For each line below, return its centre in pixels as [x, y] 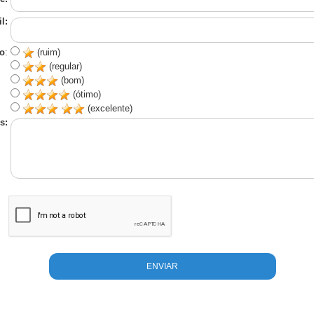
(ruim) [47, 53]
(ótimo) [85, 95]
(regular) [64, 67]
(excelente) [108, 109]
